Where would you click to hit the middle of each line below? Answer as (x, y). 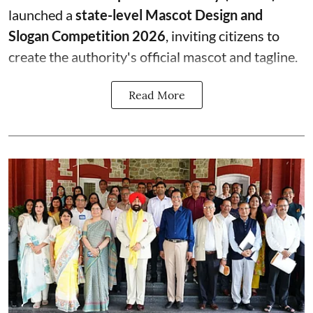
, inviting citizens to (223, 35)
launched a (42, 14)
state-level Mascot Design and (169, 14)
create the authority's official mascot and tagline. (153, 56)
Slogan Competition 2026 (87, 35)
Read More (156, 95)
